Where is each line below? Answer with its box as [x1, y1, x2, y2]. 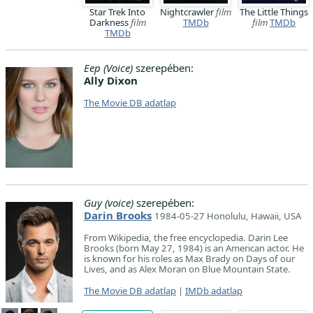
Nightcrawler [160, 6, 216, 18]
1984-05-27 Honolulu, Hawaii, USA [154, 210, 301, 223]
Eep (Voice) [84, 61, 133, 75]
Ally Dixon [84, 73, 138, 87]
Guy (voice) [84, 196, 133, 210]
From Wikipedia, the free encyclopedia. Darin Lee [84, 231, 288, 245]
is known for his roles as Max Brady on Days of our [84, 252, 295, 265]
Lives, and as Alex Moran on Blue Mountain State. [84, 263, 291, 276]
